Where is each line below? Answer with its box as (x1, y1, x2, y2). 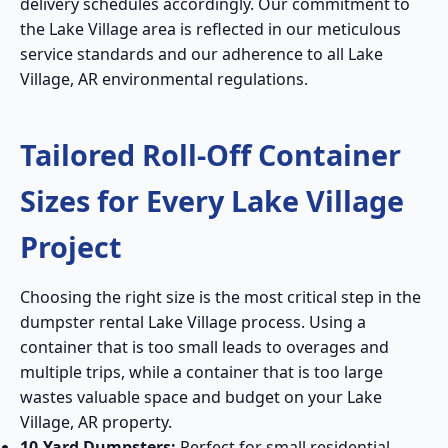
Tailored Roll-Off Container (20, 135, 401, 175)
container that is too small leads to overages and (20, 336, 389, 359)
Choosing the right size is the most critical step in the (20, 286, 421, 309)
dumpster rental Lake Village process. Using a (20, 311, 366, 334)
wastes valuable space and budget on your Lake (20, 386, 382, 409)
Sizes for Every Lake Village (20, 181, 404, 221)
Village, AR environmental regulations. (20, 68, 308, 91)
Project (20, 227, 122, 267)
